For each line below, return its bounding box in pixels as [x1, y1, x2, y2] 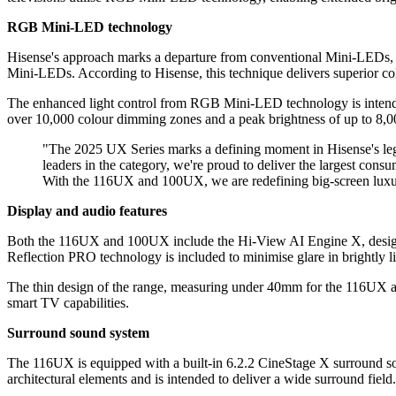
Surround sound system [7, 325, 149, 341]
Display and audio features [7, 203, 167, 219]
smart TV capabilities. [7, 295, 129, 311]
